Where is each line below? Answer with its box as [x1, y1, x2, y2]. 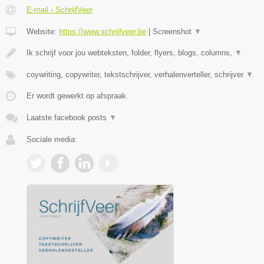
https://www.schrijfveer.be [59, 27, 146, 36]
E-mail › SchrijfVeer [27, 5, 93, 14]
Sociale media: [27, 134, 77, 144]
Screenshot [153, 27, 194, 36]
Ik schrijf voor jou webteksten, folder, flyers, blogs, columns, [27, 48, 235, 57]
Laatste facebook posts [27, 113, 109, 122]
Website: [27, 27, 59, 36]
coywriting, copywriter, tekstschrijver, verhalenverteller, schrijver [27, 70, 246, 79]
